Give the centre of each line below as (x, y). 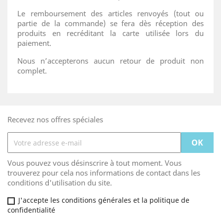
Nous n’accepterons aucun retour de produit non (110, 61)
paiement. (34, 43)
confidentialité (31, 210)
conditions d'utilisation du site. (60, 183)
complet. (32, 71)
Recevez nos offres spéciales (55, 119)
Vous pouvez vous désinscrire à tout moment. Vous (94, 163)
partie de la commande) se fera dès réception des (110, 23)
